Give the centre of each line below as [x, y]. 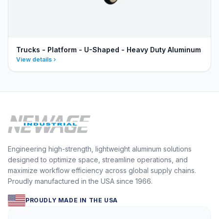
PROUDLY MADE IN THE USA [72, 200]
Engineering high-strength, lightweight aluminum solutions [100, 149]
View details [34, 59]
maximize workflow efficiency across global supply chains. [102, 170]
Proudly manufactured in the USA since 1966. [80, 181]
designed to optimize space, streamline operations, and [98, 160]
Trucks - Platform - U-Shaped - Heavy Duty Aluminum [109, 50]
